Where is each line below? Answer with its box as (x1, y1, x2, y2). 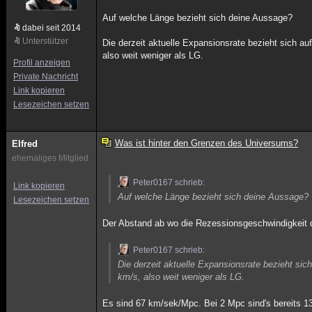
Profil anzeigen (13, 58, 70, 68)
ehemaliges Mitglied (12, 153, 88, 163)
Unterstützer (22, 36, 68, 46)
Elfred (12, 139, 38, 149)
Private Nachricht (13, 72, 78, 81)
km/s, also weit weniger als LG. (118, 272, 245, 282)
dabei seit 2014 (22, 23, 81, 33)
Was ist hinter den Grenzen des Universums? (114, 138, 298, 148)
